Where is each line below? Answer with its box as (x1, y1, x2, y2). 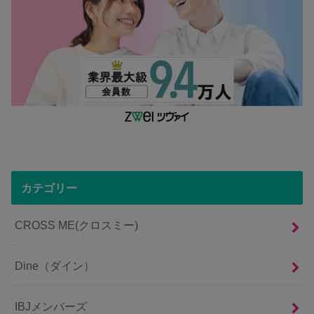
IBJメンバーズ (15, 299, 88, 313)
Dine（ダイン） (15, 259, 95, 272)
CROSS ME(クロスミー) (15, 218, 139, 231)
